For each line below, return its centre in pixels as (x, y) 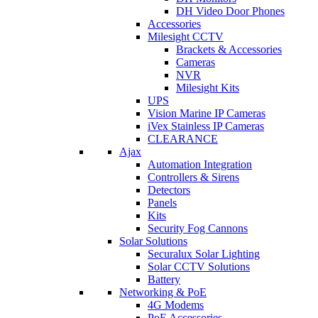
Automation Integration (200, 164)
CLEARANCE (183, 139)
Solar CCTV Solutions (199, 267)
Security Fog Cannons (198, 228)
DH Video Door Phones (230, 11)
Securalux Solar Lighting (204, 254)
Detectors (169, 190)
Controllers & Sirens (193, 177)
